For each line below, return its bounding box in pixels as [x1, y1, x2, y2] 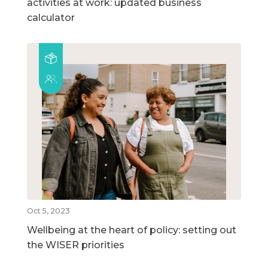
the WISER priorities [27, 239, 124, 251]
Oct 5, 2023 [27, 206, 70, 215]
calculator [27, 12, 75, 24]
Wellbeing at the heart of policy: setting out [27, 224, 236, 236]
